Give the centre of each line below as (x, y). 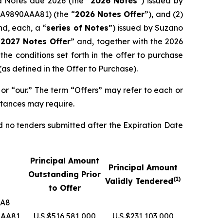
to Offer (64, 188)
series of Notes (77, 28)
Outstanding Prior (64, 174)
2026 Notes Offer (110, 14)
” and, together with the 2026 (127, 42)
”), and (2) (164, 14)
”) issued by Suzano (145, 28)
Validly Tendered (139, 181)
